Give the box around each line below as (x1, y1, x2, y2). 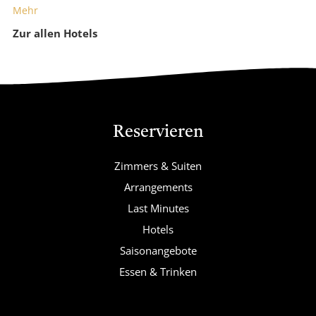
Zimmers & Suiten (114, 159, 202, 174)
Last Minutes (127, 201, 189, 216)
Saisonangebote (119, 243, 197, 258)
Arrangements (123, 180, 193, 195)
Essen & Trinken (119, 265, 197, 279)
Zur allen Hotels (13, 26, 97, 41)
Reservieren (113, 124, 203, 142)
